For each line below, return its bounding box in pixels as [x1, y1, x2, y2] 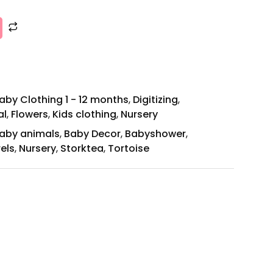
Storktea [60, 141, 104, 156]
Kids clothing [52, 107, 116, 122]
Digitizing [133, 93, 178, 107]
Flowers [11, 107, 48, 122]
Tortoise [108, 141, 149, 156]
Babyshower [125, 127, 186, 141]
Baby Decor [64, 127, 121, 141]
